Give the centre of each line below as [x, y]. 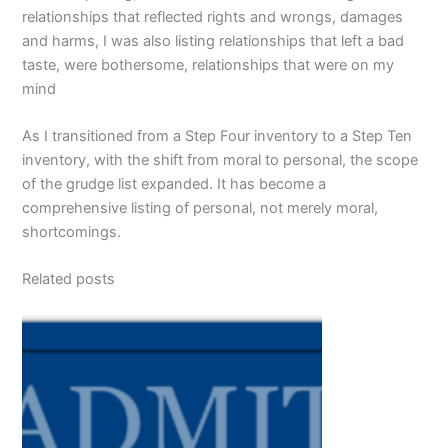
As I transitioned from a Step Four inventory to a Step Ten [217, 136]
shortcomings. [72, 232]
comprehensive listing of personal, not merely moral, [200, 208]
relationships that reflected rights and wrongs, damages [213, 16]
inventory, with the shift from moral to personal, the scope [220, 160]
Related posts [69, 279]
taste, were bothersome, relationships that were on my [208, 64]
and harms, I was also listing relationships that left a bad [213, 40]
